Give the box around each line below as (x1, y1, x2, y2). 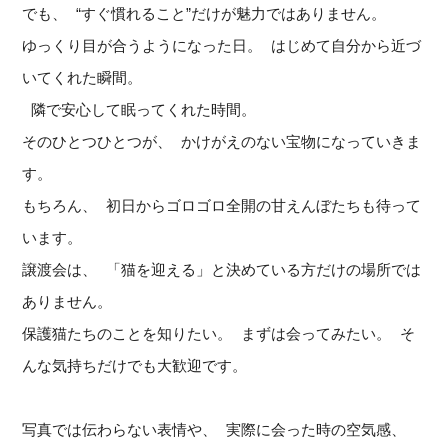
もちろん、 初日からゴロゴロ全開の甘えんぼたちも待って (22, 197, 422, 215)
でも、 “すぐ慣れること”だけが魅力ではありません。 (22, 5, 387, 23)
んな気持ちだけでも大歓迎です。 (22, 357, 248, 375)
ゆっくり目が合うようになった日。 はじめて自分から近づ (22, 37, 422, 55)
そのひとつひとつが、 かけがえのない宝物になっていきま (22, 133, 422, 151)
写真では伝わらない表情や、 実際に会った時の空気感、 (22, 421, 407, 439)
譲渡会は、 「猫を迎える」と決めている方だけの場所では (22, 261, 422, 279)
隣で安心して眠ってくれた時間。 (22, 101, 257, 119)
